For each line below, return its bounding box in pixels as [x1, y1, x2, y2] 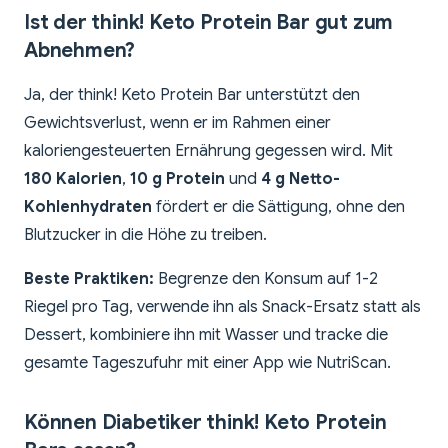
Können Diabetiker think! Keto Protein [24, 410, 387, 436]
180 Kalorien [24, 169, 122, 190]
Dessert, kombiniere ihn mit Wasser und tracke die [24, 325, 388, 346]
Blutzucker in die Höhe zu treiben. [24, 225, 267, 246]
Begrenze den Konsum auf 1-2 [154, 269, 378, 290]
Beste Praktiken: [24, 269, 154, 290]
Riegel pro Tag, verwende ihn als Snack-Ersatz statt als [24, 297, 421, 318]
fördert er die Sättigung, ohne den [152, 197, 405, 218]
